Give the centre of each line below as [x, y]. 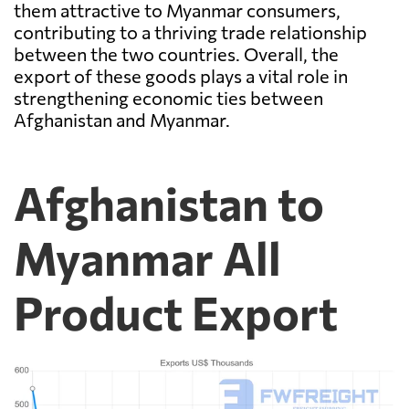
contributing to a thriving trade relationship [190, 32]
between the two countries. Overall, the [176, 54]
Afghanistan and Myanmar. [122, 120]
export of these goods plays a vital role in [181, 76]
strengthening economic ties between [168, 98]
